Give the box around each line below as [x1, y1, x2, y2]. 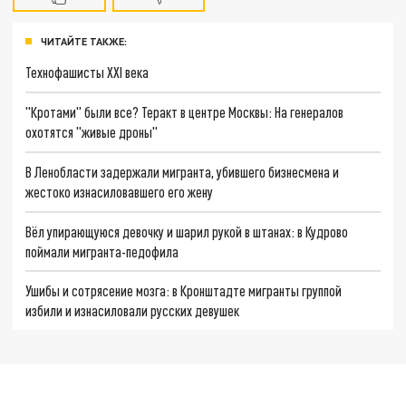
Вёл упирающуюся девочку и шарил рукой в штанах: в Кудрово [25, 222, 349, 240]
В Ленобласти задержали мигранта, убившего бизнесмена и [25, 162, 340, 180]
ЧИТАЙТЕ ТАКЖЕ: [41, 34, 127, 47]
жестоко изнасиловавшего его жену [25, 182, 214, 200]
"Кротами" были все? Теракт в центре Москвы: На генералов [25, 103, 344, 121]
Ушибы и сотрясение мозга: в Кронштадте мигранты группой [25, 282, 343, 300]
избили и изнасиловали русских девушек [25, 302, 240, 320]
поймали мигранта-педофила [25, 242, 179, 260]
